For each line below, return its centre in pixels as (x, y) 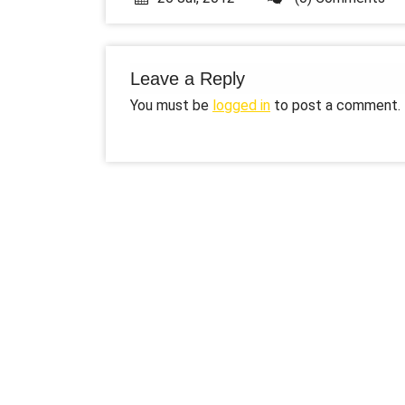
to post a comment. (335, 105)
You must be (171, 105)
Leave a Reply (188, 79)
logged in (241, 105)
